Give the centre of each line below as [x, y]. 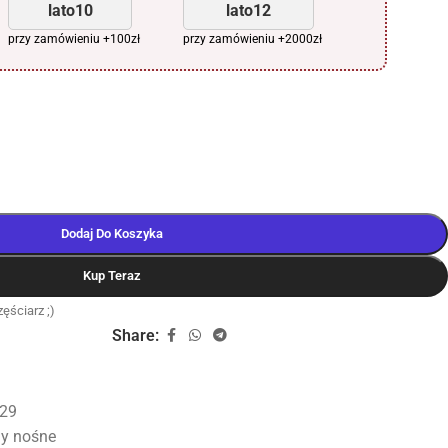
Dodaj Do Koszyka [112, 233]
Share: [135, 335]
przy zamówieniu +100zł [74, 38]
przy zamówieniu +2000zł [252, 38]
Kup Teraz [112, 275]
